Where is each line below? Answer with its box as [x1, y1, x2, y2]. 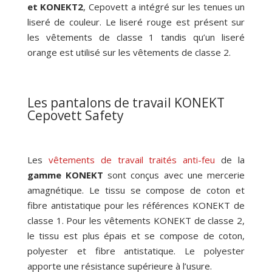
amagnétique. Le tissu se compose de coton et [27, 184, 245, 197]
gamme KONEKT [27, 169, 104, 182]
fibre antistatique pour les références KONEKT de [27, 199, 245, 212]
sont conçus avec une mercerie [103, 169, 245, 182]
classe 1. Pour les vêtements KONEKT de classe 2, [27, 214, 245, 227]
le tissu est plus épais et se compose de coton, [27, 229, 245, 242]
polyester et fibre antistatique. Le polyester [27, 245, 245, 257]
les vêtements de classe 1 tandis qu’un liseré [27, 31, 245, 44]
